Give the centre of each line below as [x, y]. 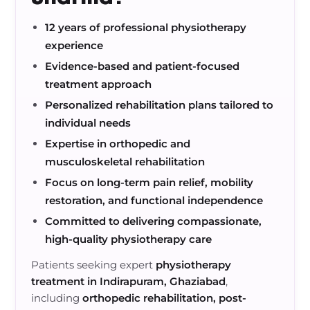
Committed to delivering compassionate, [154, 221]
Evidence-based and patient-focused [143, 66]
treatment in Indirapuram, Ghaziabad [129, 281]
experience [74, 45]
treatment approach [99, 84]
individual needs [88, 123]
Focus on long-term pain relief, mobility [149, 182]
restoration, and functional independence [154, 200]
